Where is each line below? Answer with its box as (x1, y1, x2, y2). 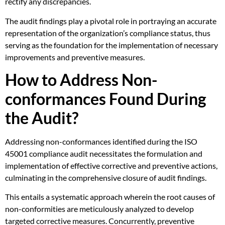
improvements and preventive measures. (5, 52, 145, 62)
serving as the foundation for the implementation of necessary (5, 40, 218, 50)
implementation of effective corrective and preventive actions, (5, 161, 217, 171)
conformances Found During (5, 89, 206, 109)
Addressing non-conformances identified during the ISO (5, 137, 197, 147)
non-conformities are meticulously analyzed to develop (5, 204, 194, 214)
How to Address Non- (5, 70, 157, 90)
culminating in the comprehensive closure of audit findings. (5, 173, 206, 183)
